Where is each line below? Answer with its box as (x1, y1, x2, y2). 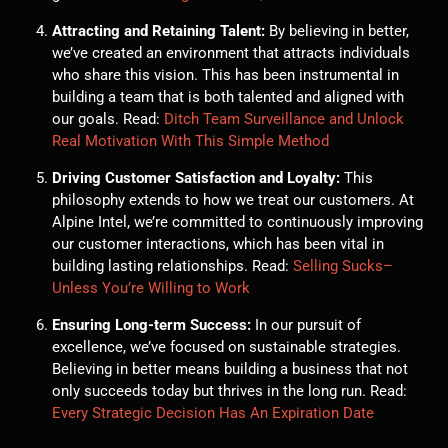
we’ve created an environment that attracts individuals (52, 44, 411, 63)
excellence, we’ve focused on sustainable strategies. (52, 338, 402, 357)
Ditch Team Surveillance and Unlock (164, 110, 405, 129)
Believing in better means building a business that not (52, 360, 409, 379)
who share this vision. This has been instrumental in (52, 66, 400, 85)
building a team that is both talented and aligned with (52, 88, 405, 107)
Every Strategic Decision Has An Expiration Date (52, 404, 375, 423)
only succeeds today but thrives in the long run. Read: (52, 382, 408, 401)
